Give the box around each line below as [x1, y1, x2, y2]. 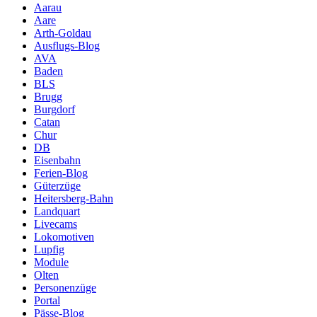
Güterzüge [34, 179, 81, 192]
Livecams [34, 217, 77, 230]
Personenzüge [34, 281, 96, 294]
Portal [34, 294, 60, 306]
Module [34, 255, 69, 268]
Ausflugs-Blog [34, 39, 100, 52]
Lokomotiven [34, 230, 94, 243]
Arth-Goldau [34, 26, 91, 39]
